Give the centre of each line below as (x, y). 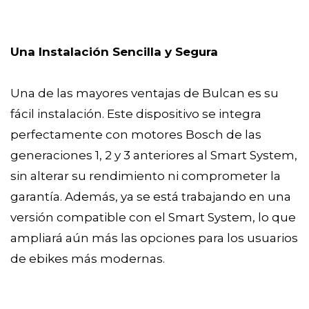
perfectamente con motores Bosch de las (136, 135)
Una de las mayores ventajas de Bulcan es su (144, 93)
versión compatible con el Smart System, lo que (153, 218)
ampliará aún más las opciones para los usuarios (154, 238)
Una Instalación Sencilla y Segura (114, 52)
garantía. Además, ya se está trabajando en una (151, 197)
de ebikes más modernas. (88, 259)
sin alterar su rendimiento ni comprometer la (146, 176)
